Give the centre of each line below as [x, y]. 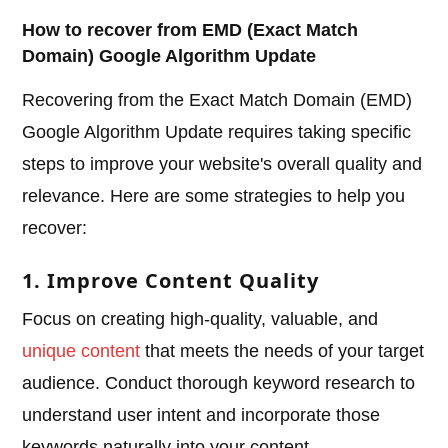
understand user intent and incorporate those [201, 415]
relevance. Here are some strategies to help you [214, 196]
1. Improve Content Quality [171, 281]
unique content [81, 351]
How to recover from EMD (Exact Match [190, 30]
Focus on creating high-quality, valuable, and [200, 319]
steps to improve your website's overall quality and [222, 164]
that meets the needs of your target [282, 351]
